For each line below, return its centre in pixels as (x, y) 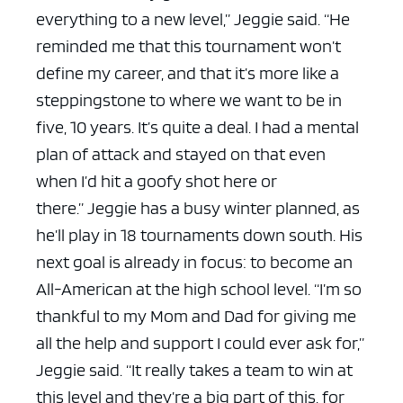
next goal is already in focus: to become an (194, 262)
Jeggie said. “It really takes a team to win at (194, 370)
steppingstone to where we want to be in (189, 100)
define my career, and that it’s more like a (188, 73)
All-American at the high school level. (173, 289)
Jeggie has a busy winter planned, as (224, 208)
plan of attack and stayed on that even (181, 154)
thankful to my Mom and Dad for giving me (196, 316)
